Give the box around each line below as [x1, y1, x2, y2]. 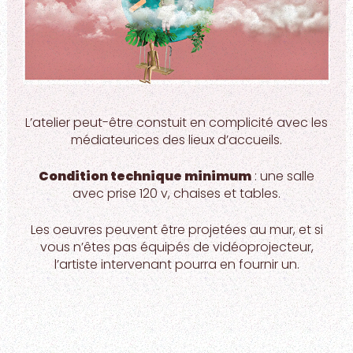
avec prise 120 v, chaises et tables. [72, 184, 281, 203]
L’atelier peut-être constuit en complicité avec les [25, 113, 328, 132]
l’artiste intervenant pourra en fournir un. [54, 255, 299, 274]
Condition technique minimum [39, 167, 251, 186]
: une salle [251, 167, 314, 186]
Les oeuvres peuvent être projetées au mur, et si [30, 221, 323, 240]
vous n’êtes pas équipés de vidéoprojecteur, [39, 238, 314, 257]
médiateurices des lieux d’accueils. [71, 131, 282, 150]
